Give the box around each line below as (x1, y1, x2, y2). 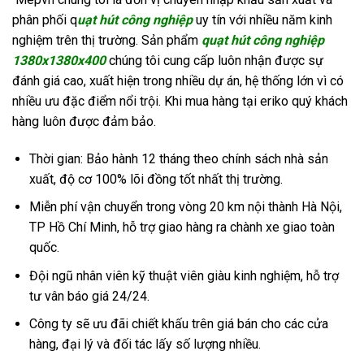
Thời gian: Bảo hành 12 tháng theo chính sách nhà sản (28, 150, 328, 167)
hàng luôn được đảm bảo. (12, 113, 156, 129)
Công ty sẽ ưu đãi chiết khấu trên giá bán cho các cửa (28, 316, 328, 332)
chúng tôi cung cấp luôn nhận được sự (106, 52, 323, 68)
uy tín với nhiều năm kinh (196, 11, 332, 28)
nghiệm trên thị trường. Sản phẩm (12, 32, 201, 48)
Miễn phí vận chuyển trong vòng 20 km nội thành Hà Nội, (28, 199, 342, 215)
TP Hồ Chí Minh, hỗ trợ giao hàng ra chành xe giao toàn (28, 219, 335, 236)
